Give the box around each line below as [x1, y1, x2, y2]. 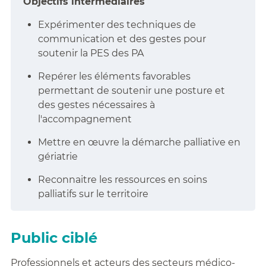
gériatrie [37, 151, 78, 162]
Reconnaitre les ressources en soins [37, 174, 207, 185]
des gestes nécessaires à [37, 99, 155, 110]
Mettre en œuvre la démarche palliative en [37, 137, 240, 148]
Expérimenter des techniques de [37, 19, 196, 30]
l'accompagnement [37, 113, 132, 125]
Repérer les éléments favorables [37, 71, 191, 82]
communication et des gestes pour [37, 33, 206, 45]
